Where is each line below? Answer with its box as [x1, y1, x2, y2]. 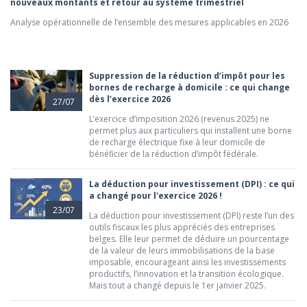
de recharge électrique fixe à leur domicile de [89, 136, 265, 149]
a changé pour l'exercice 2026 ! [89, 190, 222, 202]
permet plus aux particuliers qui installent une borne [89, 125, 292, 137]
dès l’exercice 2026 [89, 93, 171, 106]
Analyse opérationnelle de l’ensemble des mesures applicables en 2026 [10, 16, 288, 29]
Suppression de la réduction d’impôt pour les [89, 70, 285, 82]
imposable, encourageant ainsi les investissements [89, 256, 286, 269]
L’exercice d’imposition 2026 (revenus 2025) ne [89, 113, 269, 125]
